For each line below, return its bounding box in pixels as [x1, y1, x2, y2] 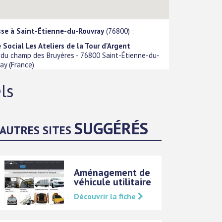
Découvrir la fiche [74, 191, 138, 201]
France [11, 60, 33, 70]
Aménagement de [74, 166, 151, 179]
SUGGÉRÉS [74, 117, 149, 139]
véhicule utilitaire [74, 175, 152, 188]
